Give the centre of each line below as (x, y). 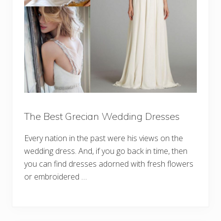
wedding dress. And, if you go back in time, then (106, 151)
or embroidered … (55, 177)
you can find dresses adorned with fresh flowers (109, 164)
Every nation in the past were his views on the (104, 138)
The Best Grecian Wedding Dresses (102, 116)
